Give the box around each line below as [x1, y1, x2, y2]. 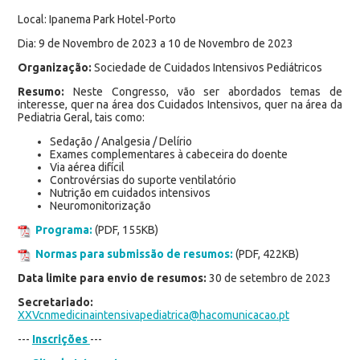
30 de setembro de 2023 [206, 271, 331, 284]
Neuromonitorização [49, 198, 151, 212]
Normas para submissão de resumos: [35, 247, 233, 260]
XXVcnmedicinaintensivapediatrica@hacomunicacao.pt [17, 308, 289, 321]
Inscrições [31, 332, 90, 346]
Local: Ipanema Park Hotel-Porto [17, 12, 176, 26]
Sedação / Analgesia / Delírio [49, 134, 192, 148]
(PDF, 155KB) [92, 223, 158, 236]
